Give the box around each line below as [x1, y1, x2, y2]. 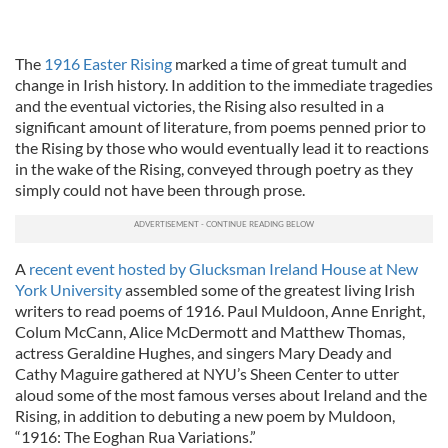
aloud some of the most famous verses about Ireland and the [15, 385, 427, 404]
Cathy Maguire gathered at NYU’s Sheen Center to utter [15, 364, 399, 383]
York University [15, 280, 122, 299]
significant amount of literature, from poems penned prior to [15, 117, 426, 136]
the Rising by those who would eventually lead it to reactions [15, 138, 429, 157]
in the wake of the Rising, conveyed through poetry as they [15, 159, 413, 178]
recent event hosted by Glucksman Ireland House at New [29, 259, 418, 278]
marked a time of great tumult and [172, 54, 407, 73]
